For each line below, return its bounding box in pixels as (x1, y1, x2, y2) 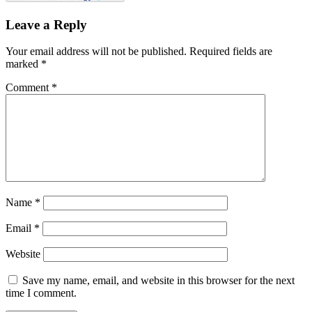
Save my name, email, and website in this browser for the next (22, 274, 295, 287)
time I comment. (6, 287, 77, 299)
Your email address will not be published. (6, 45, 187, 58)
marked (6, 58, 41, 70)
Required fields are (189, 45, 272, 58)
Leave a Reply (6, 17, 87, 32)
